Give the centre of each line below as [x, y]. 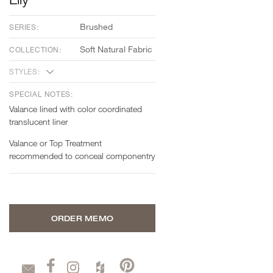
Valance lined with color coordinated [76, 109]
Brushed [96, 27]
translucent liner [38, 122]
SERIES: [24, 27]
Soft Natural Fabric [116, 49]
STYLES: [25, 72]
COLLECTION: [35, 50]
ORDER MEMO [82, 218]
